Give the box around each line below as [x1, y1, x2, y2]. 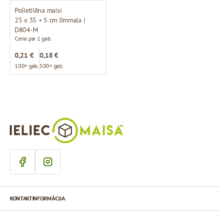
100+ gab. [15, 62, 39, 70]
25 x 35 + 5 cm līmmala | [15, 16, 85, 25]
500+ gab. [39, 62, 64, 70]
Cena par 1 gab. [15, 35, 52, 43]
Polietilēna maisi [15, 6, 62, 15]
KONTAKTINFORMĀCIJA [10, 195, 65, 202]
